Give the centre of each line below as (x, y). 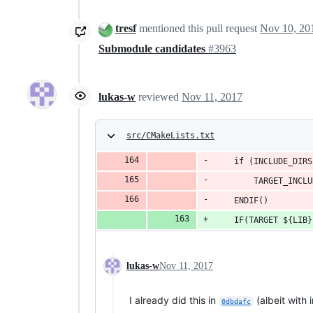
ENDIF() (241, 200)
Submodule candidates (153, 48)
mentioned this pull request (198, 29)
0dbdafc (236, 301)
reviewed (160, 97)
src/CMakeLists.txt (170, 135)
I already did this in (174, 300)
